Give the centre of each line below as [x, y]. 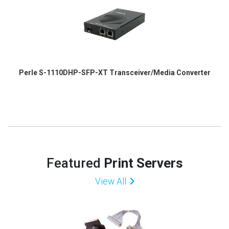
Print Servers [143, 163]
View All [110, 182]
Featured [75, 163]
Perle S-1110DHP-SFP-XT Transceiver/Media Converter [114, 72]
